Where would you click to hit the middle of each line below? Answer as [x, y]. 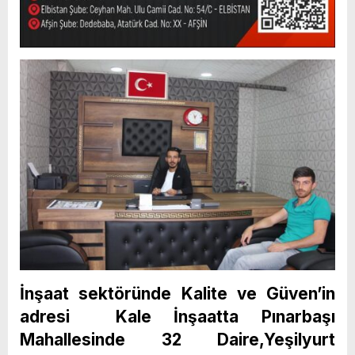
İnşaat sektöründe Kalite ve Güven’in [177, 293]
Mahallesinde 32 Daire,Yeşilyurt [177, 339]
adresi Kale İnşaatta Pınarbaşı [177, 316]
